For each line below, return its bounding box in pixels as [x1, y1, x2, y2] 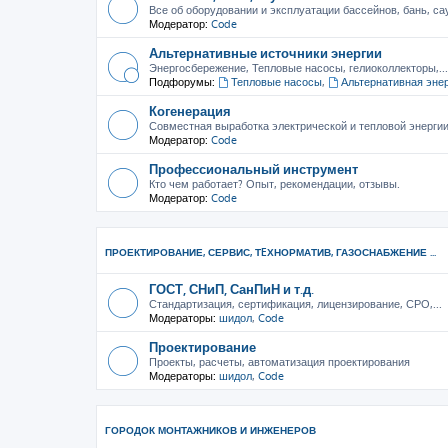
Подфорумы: [149, 75, 215, 89]
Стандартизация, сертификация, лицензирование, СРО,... [149, 297, 442, 311]
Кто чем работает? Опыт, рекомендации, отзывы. [149, 177, 400, 191]
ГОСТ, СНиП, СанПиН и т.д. [149, 280, 314, 297]
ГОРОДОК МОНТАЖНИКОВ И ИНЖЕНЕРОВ [105, 424, 316, 436]
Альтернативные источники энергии [149, 44, 382, 61]
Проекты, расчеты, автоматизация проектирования [149, 355, 410, 369]
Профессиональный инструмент [149, 160, 358, 177]
